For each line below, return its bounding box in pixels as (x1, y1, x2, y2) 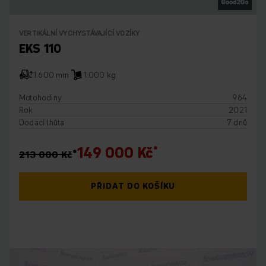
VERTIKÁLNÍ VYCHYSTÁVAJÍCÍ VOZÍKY (19, 27, 140, 38)
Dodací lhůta (19, 116, 65, 128)
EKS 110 (19, 40, 62, 57)
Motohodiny (19, 91, 62, 103)
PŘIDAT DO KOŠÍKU (91, 180, 175, 192)
